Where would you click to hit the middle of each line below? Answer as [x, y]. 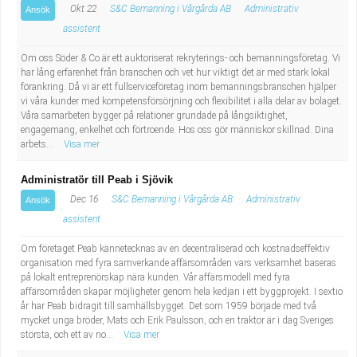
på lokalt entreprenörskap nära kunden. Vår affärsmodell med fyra [155, 277]
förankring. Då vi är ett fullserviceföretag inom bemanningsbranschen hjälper [178, 87]
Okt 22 [82, 9]
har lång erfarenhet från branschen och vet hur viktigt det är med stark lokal [175, 73]
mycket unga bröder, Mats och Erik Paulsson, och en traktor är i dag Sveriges [177, 320]
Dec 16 [83, 199]
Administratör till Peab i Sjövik [97, 180]
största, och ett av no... [68, 335]
